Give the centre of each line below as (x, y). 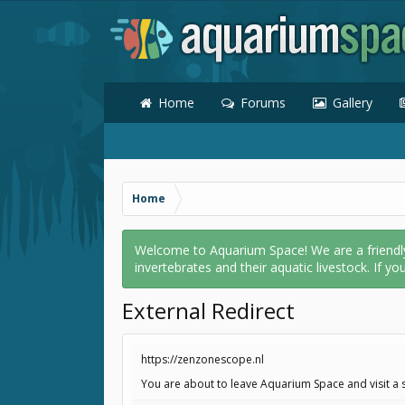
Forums (263, 103)
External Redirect (208, 311)
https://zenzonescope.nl (202, 359)
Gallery (353, 103)
